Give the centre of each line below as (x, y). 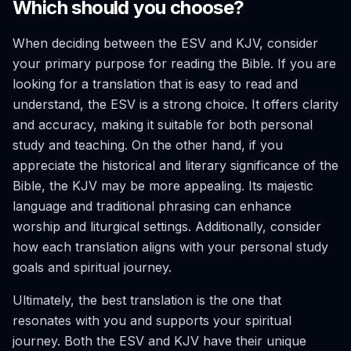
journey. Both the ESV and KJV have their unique (159, 341)
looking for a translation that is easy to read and (155, 84)
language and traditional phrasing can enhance (152, 206)
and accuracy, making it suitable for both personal (163, 125)
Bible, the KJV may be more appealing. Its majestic (163, 186)
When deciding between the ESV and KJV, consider (165, 43)
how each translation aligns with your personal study (170, 247)
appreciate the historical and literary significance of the (175, 165)
